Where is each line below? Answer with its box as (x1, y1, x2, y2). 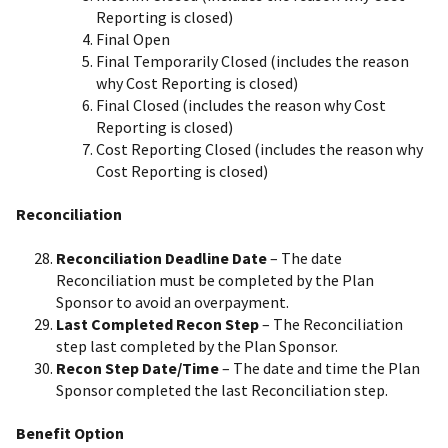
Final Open (96, 29, 170, 50)
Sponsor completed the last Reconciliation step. (56, 379, 388, 400)
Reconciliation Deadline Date (56, 247, 267, 268)
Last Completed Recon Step (56, 313, 259, 334)
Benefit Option (16, 422, 124, 443)
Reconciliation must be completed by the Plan (56, 269, 374, 290)
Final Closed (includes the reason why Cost (96, 95, 386, 116)
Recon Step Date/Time (56, 357, 219, 378)
